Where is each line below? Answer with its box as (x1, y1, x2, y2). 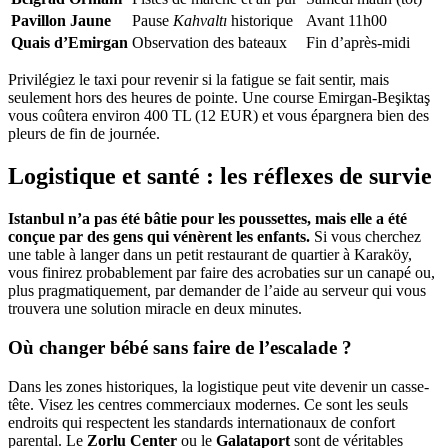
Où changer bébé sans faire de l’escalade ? (8, 336, 352, 358)
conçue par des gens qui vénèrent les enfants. (8, 228, 310, 246)
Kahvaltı (173, 12, 227, 30)
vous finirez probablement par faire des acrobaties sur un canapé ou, (8, 264, 435, 282)
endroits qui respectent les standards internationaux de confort (8, 413, 395, 431)
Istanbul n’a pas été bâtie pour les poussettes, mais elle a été (8, 210, 407, 228)
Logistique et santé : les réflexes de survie (8, 163, 432, 190)
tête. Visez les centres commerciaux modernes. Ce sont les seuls (8, 395, 408, 413)
